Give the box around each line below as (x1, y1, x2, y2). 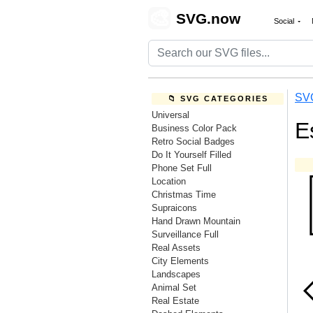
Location (152, 176, 186, 187)
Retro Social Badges (152, 136, 235, 147)
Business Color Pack (152, 123, 237, 133)
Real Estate (152, 296, 199, 306)
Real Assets (152, 242, 201, 253)
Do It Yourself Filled (152, 150, 231, 160)
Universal (152, 110, 189, 120)
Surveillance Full (152, 229, 219, 240)
